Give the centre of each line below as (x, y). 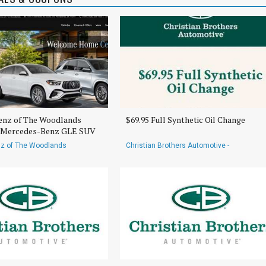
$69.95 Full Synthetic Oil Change (186, 119)
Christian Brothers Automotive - (178, 145)
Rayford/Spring (150, 155)
